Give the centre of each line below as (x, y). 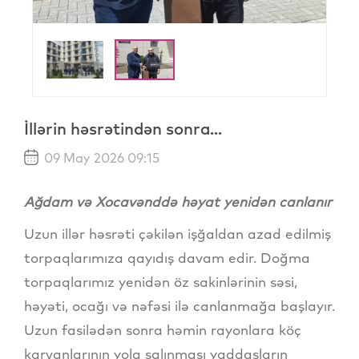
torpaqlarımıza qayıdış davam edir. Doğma (167, 258)
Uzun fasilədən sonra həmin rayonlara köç (163, 330)
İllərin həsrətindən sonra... (123, 129)
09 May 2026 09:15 (100, 158)
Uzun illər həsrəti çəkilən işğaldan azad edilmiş (177, 234)
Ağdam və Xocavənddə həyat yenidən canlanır (178, 202)
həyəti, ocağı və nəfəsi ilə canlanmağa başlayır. (179, 306)
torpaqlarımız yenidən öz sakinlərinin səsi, (161, 282)
